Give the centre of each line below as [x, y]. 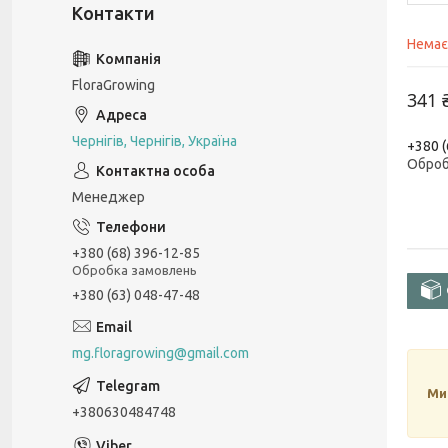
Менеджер [108, 197]
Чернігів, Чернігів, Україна [154, 141]
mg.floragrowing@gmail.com [160, 352]
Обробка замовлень [134, 269]
